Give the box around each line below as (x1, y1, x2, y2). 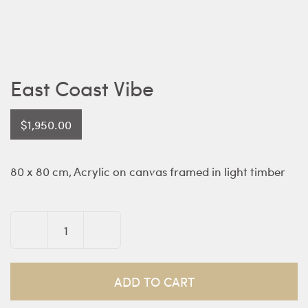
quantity (65, 280, 109, 298)
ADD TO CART (113, 273, 195, 291)
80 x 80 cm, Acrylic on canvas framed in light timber (10, 163, 285, 180)
